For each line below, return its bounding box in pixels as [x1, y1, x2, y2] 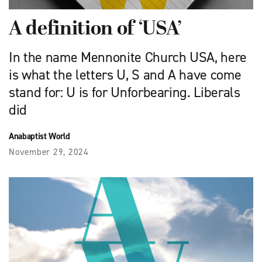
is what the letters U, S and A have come [9, 65, 242, 84]
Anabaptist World [9, 130, 70, 142]
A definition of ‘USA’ [9, 18, 182, 41]
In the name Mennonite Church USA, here [9, 47, 247, 67]
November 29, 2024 [9, 146, 89, 158]
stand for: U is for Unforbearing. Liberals [9, 82, 240, 102]
